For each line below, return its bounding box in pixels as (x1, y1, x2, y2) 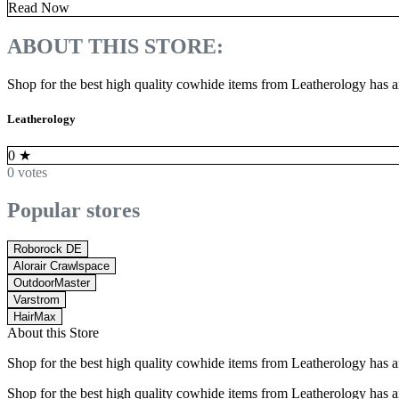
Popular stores (7, 199, 140, 223)
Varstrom (13, 293, 60, 307)
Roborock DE (13, 242, 82, 256)
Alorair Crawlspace (13, 259, 110, 273)
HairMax (13, 310, 56, 324)
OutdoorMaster (13, 276, 90, 290)
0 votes (7, 165, 47, 181)
